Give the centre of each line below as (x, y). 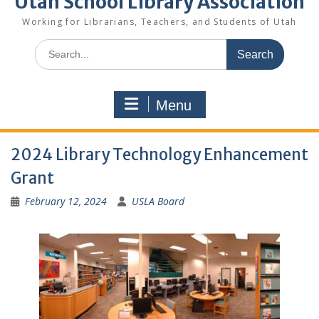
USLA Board (158, 202)
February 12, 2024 (66, 202)
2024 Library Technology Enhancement (159, 155)
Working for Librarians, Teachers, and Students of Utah (159, 22)
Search (50, 46)
